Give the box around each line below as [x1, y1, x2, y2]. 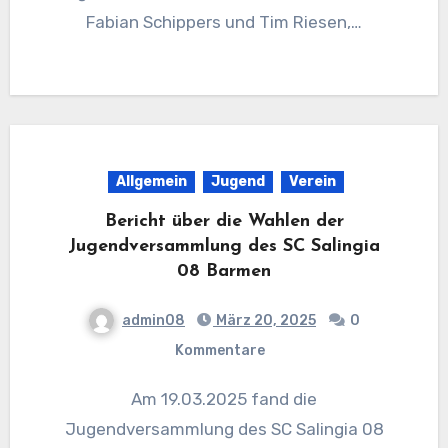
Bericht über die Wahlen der [104, 211, 344, 231]
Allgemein [116, 172, 187, 190]
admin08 [122, 311, 185, 329]
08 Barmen [177, 261, 271, 281]
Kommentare [175, 341, 265, 359]
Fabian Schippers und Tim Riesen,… [86, 11, 362, 32]
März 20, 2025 [213, 311, 316, 329]
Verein [289, 172, 336, 190]
